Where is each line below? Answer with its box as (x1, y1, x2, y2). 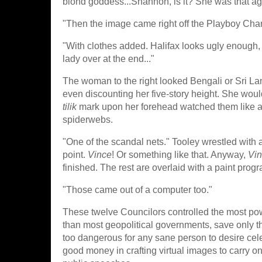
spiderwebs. (63, 115, 113, 125)
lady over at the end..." (63, 54, 154, 64)
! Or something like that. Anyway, (112, 150, 248, 160)
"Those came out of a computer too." (63, 185, 212, 195)
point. (63, 150, 88, 160)
